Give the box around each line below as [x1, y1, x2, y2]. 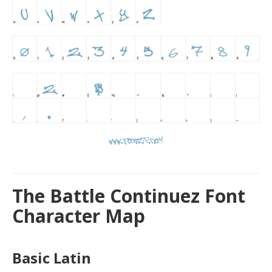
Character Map [12, 203, 145, 228]
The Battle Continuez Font [12, 183, 245, 208]
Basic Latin [12, 247, 91, 268]
